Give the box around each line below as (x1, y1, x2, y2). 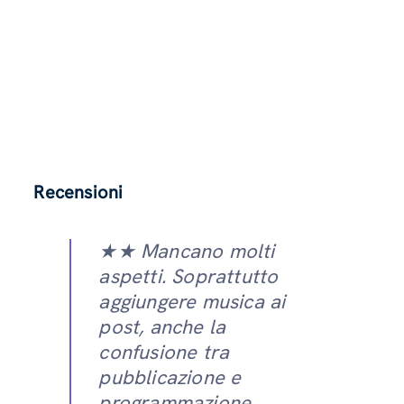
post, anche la (98, 314, 226, 341)
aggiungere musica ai (98, 289, 286, 316)
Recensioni (33, 180, 124, 205)
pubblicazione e (98, 364, 242, 391)
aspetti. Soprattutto (98, 263, 279, 290)
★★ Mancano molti (98, 238, 275, 265)
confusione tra (98, 339, 230, 366)
